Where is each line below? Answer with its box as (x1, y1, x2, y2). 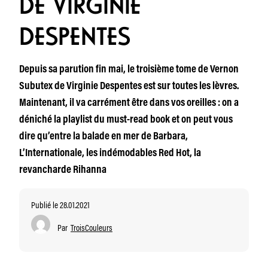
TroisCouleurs (71, 221, 112, 233)
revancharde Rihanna (19, 165, 106, 176)
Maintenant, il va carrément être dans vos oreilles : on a (19, 98, 239, 109)
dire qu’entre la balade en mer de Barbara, (19, 132, 188, 142)
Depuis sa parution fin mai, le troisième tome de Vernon (19, 65, 239, 75)
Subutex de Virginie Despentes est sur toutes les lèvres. (19, 81, 239, 92)
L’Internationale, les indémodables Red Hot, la (19, 148, 201, 159)
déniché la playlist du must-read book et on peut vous (19, 115, 233, 126)
